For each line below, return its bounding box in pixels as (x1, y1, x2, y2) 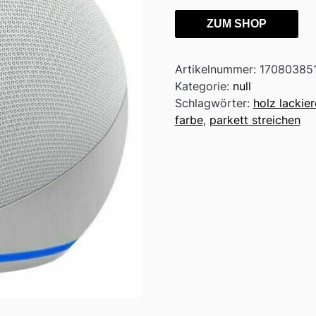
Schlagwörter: (174, 96, 253, 111)
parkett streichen (209, 113, 300, 128)
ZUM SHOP (206, 18, 267, 30)
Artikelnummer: (174, 62, 260, 77)
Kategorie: (174, 79, 233, 94)
